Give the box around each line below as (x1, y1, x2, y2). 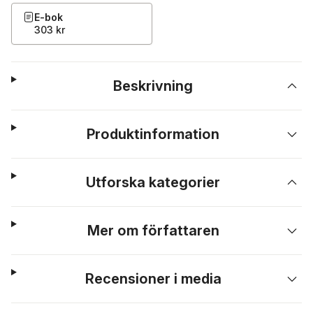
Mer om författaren (87, 222, 219, 239)
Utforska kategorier (86, 174, 221, 191)
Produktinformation (87, 126, 220, 143)
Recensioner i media (85, 270, 221, 287)
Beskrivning (113, 78, 194, 94)
